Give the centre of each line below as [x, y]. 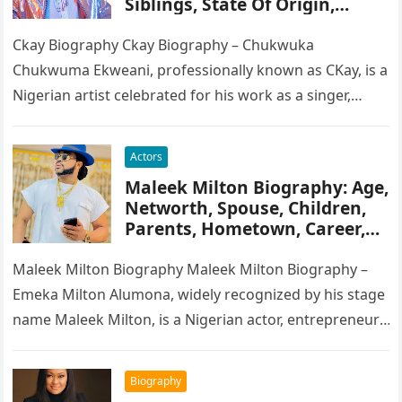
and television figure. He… [101, 345]
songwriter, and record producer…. [131, 120]
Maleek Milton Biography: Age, [257, 187]
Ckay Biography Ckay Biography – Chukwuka [164, 45]
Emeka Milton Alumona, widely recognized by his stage [199, 294]
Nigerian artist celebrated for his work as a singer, [182, 95]
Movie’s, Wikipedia [205, 249]
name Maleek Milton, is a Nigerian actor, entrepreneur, [197, 319]
